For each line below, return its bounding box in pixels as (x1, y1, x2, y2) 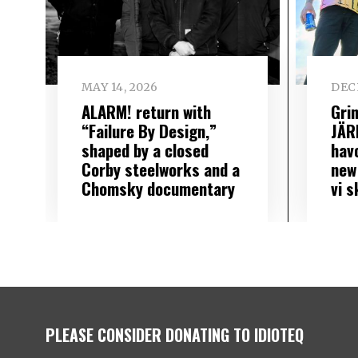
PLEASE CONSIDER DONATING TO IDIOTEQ (46, 322, 304, 347)
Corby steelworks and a (81, 156, 240, 181)
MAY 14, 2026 (81, 80, 158, 95)
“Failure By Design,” (81, 117, 217, 143)
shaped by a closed (81, 137, 209, 162)
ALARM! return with (81, 98, 211, 124)
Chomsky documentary (81, 175, 235, 201)
